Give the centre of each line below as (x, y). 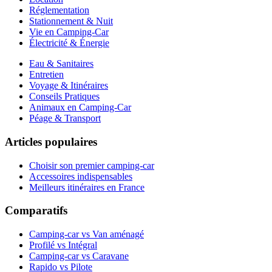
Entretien (46, 75)
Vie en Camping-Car (69, 32)
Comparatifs (36, 211)
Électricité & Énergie (69, 43)
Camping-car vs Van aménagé (87, 234)
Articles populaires (51, 141)
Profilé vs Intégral (63, 245)
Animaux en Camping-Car (80, 107)
